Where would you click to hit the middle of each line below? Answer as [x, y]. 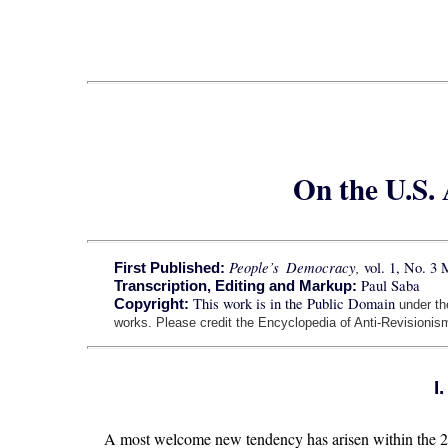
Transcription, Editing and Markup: [238, 285]
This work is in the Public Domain [294, 303]
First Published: [170, 267]
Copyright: [152, 303]
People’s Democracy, [295, 266]
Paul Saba [391, 285]
